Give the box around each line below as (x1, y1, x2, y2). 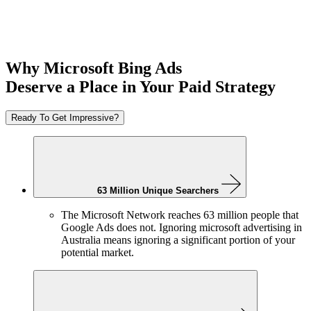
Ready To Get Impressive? (11, 112, 119, 124)
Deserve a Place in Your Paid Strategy (6, 78, 276, 96)
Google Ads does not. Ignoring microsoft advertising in (61, 221, 302, 234)
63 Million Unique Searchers (97, 185, 219, 196)
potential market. (61, 246, 134, 259)
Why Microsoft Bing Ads (6, 59, 182, 78)
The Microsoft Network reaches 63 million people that (61, 209, 299, 221)
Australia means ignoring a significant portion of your (61, 234, 295, 246)
